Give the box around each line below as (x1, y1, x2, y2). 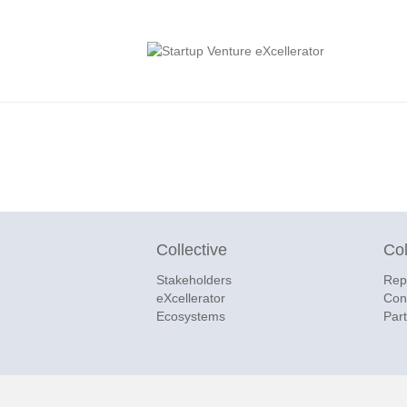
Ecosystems (156, 309, 225, 323)
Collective (156, 241, 227, 259)
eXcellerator (156, 291, 225, 305)
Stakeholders (156, 273, 232, 287)
